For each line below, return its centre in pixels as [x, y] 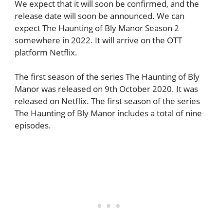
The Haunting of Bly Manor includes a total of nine [108, 113]
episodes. [33, 126]
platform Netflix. [46, 52]
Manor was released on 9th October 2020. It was [106, 89]
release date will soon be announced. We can [100, 16]
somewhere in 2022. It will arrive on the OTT [98, 40]
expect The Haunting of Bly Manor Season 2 [97, 28]
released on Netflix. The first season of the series [107, 101]
